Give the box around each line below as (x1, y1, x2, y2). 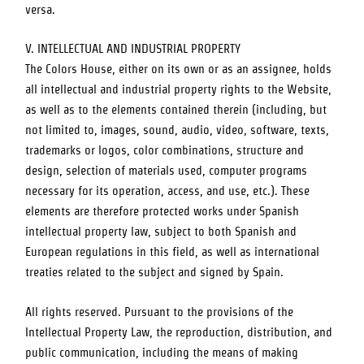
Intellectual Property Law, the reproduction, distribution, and (25, 325, 333, 339)
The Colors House (25, 63, 113, 76)
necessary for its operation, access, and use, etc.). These (25, 184, 310, 198)
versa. (25, 2, 56, 16)
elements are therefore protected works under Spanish (25, 205, 300, 219)
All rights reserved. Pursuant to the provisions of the (25, 305, 294, 318)
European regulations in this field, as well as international (25, 245, 320, 259)
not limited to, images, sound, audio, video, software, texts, (25, 123, 330, 137)
